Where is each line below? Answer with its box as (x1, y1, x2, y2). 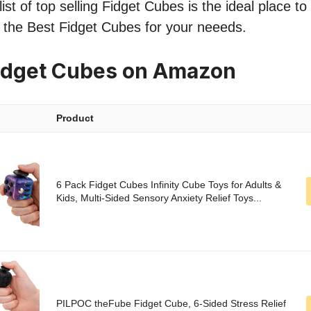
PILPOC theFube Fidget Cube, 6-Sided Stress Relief (56, 298, 286, 310)
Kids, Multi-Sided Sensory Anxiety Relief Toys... (56, 192, 262, 204)
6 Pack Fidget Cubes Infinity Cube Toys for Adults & (56, 179, 281, 191)
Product (56, 112, 94, 124)
